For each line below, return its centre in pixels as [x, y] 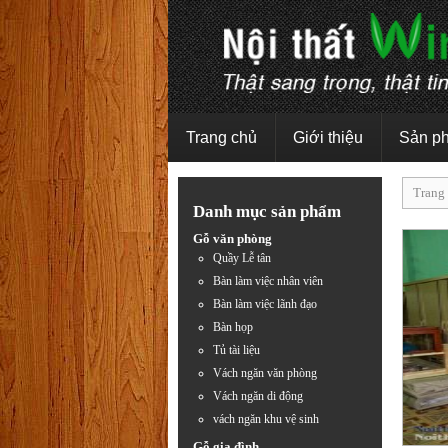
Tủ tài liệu [236, 350]
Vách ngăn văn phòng [265, 373]
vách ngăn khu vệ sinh [266, 419]
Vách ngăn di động [258, 396]
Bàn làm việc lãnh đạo [265, 304]
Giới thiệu [327, 137]
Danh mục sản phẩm [267, 211]
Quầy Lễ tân [242, 258]
